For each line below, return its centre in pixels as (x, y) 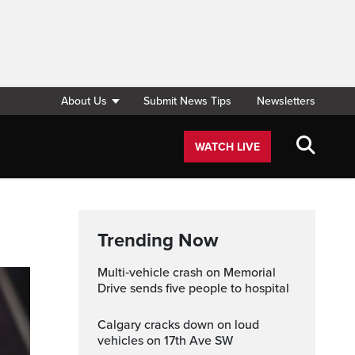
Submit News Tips (187, 101)
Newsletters (286, 101)
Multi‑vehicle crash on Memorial (103, 273)
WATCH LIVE (227, 147)
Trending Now (158, 240)
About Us (84, 101)
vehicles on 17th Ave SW (165, 341)
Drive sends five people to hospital (193, 288)
